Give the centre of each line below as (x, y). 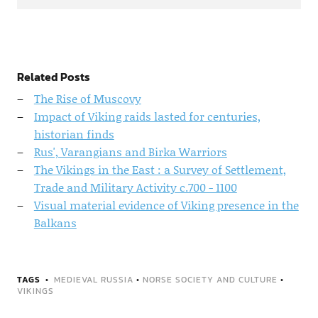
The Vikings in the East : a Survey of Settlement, (160, 169)
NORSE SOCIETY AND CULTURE (210, 280)
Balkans (55, 223)
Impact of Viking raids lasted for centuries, (147, 116)
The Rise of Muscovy (87, 98)
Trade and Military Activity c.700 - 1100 (135, 187)
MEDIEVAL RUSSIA (93, 280)
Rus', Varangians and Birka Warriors (130, 152)
